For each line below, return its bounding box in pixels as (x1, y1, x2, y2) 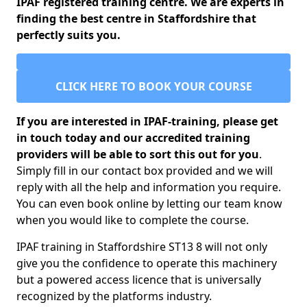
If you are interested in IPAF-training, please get (16, 114, 278, 129)
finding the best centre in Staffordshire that (16, 11, 256, 26)
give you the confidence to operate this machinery (16, 256, 277, 271)
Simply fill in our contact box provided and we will (16, 163, 273, 178)
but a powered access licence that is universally (16, 272, 261, 287)
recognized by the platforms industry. (16, 288, 212, 304)
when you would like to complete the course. (16, 212, 249, 228)
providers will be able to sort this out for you (16, 147, 259, 162)
